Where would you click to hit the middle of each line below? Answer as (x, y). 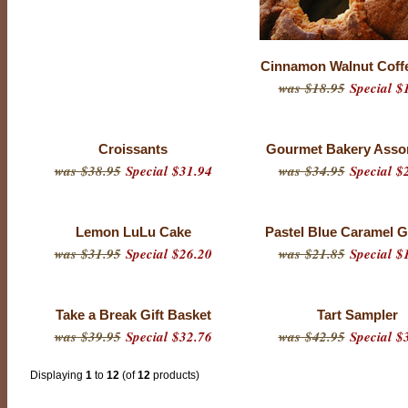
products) (175, 375)
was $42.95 (311, 337)
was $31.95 (87, 254)
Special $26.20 (166, 254)
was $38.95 (87, 171)
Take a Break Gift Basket (133, 315)
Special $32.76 (166, 337)
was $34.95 (311, 171)
